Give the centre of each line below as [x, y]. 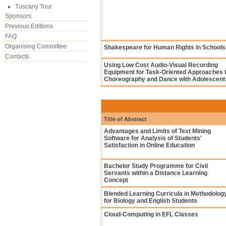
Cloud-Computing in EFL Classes [151, 214]
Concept [116, 180]
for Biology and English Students [151, 201]
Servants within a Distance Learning [156, 173]
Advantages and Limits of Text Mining [157, 131]
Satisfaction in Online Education [149, 145]
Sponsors [18, 16]
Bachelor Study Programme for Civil [156, 166]
